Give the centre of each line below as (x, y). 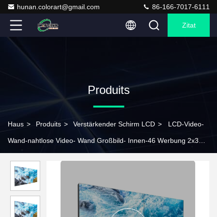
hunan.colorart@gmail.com (58, 7)
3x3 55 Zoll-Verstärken (42, 157)
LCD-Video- (186, 124)
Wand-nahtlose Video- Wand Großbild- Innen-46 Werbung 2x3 (103, 140)
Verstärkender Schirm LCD (114, 124)
